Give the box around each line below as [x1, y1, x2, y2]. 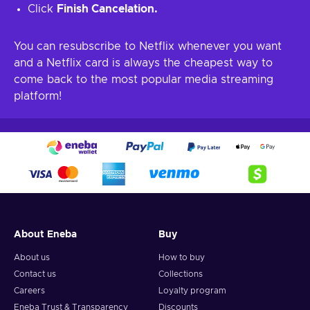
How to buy [158, 253, 205, 262]
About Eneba [14, 230, 77, 239]
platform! [14, 91, 62, 102]
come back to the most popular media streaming [14, 74, 273, 85]
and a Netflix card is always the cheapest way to [14, 57, 273, 69]
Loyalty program [158, 286, 226, 295]
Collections [158, 270, 203, 278]
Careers [14, 286, 45, 295]
